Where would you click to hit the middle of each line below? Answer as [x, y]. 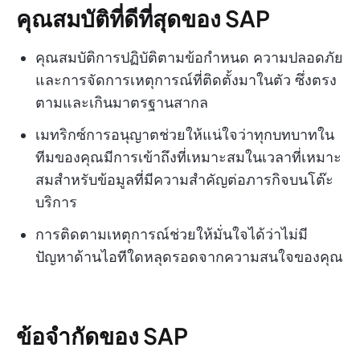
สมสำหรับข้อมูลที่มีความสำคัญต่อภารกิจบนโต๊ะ [184, 180]
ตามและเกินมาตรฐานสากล [122, 103]
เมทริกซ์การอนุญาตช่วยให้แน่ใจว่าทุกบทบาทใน [185, 135]
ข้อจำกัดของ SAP [102, 336]
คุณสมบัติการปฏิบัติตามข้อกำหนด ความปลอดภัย [189, 58]
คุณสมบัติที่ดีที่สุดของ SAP [143, 18]
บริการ [56, 202]
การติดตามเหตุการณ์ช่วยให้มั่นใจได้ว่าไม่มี [172, 235]
